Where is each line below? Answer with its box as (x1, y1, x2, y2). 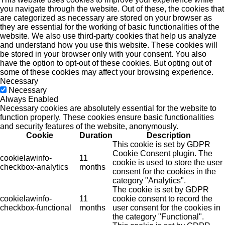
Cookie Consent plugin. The (113, 149, 212, 158)
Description (147, 131, 191, 140)
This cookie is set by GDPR (113, 140, 210, 149)
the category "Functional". (113, 212, 204, 221)
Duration (79, 131, 113, 140)
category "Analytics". (113, 176, 186, 185)
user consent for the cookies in (113, 203, 220, 212)
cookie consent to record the (113, 194, 212, 203)
